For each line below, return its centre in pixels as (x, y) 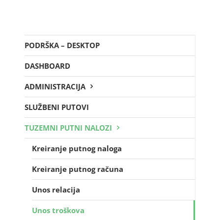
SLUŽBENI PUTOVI (57, 107)
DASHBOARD (47, 66)
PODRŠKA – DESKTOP (62, 45)
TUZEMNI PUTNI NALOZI (68, 127)
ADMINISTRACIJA (55, 86)
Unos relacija (56, 189)
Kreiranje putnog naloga (77, 148)
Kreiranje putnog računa (78, 169)
